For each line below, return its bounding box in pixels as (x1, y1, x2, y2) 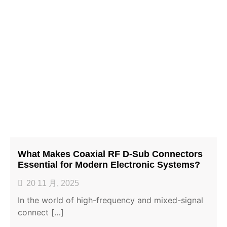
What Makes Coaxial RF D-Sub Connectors (18, 148, 203, 159)
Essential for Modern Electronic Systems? (18, 159, 200, 170)
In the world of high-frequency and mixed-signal (18, 195, 203, 205)
